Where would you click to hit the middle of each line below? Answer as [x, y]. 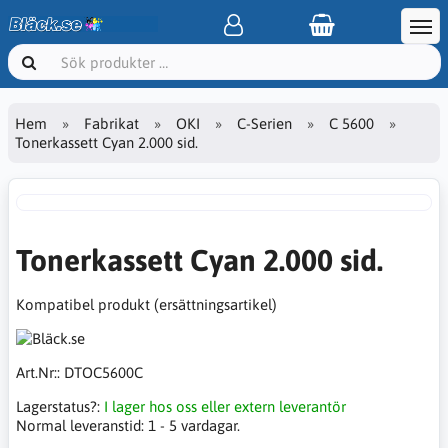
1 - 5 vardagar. [194, 425]
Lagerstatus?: [60, 406]
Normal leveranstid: [82, 425]
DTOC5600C [103, 372]
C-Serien [264, 123]
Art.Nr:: [40, 372]
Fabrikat [111, 123]
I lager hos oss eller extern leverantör [225, 406]
